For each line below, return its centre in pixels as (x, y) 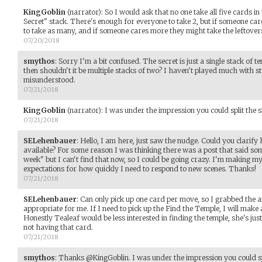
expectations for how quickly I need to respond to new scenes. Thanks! (140, 168)
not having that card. (58, 227)
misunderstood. (49, 80)
